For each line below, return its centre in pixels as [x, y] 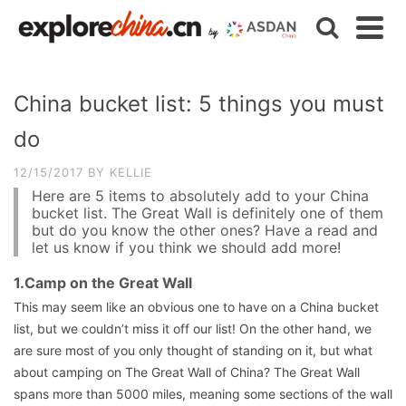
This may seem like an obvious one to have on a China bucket [196, 307]
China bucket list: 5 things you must [199, 104]
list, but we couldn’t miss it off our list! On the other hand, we [193, 329]
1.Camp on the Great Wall [103, 283]
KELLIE [131, 172]
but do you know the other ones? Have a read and [205, 230]
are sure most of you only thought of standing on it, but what [193, 350]
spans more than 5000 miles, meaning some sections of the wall [203, 394]
